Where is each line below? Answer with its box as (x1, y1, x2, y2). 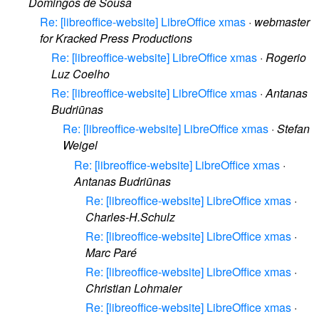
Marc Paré (85, 244, 137, 261)
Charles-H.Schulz (85, 208, 175, 225)
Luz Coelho (51, 65, 110, 82)
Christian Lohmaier (85, 280, 182, 297)
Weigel (63, 137, 98, 154)
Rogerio (266, 48, 306, 66)
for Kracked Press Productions (40, 29, 192, 46)
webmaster (254, 13, 310, 30)
